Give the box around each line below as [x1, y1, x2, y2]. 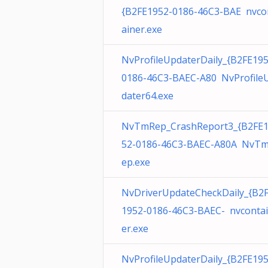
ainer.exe [121, 23, 162, 36]
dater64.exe [121, 89, 173, 102]
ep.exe [121, 156, 150, 169]
